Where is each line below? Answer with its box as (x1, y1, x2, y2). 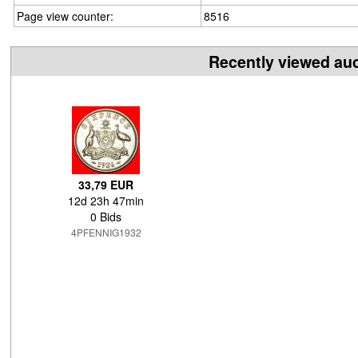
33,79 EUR (78, 177, 133, 193)
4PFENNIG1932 (70, 225, 141, 239)
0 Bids (90, 209, 121, 225)
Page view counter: (17, 8, 113, 24)
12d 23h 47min (68, 193, 144, 209)
